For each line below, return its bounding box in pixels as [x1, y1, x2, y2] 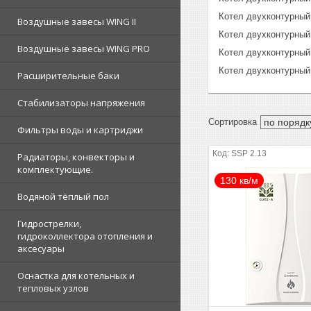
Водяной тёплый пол [17, 190, 109, 203]
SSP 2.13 [231, 148, 267, 158]
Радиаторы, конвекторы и [17, 151, 135, 164]
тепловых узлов [17, 282, 89, 295]
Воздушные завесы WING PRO [17, 42, 150, 56]
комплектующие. [17, 163, 93, 176]
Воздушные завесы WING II [17, 15, 136, 28]
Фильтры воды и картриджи [17, 124, 143, 137]
